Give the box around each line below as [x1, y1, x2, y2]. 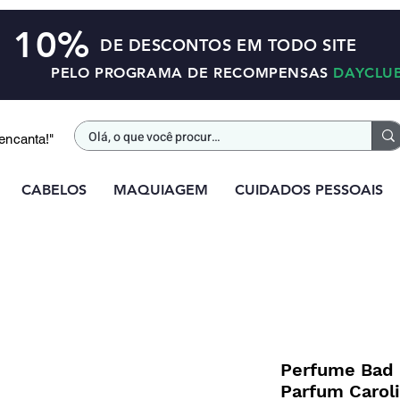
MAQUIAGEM [113, 181, 208, 198]
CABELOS [21, 181, 87, 198]
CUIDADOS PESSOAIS [235, 181, 383, 198]
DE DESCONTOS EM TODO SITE [100, 35, 357, 55]
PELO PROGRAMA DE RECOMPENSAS [51, 64, 334, 81]
